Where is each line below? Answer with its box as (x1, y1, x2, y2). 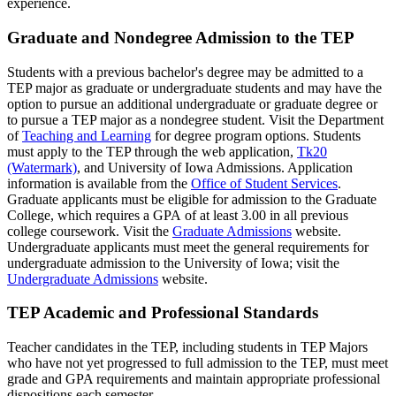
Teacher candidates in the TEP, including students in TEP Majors (7, 339, 368, 355)
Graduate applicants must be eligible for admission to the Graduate (7, 191, 377, 207)
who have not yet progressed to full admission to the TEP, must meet (7, 355, 388, 371)
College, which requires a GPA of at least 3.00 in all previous (7, 207, 348, 223)
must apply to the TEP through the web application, (7, 143, 297, 159)
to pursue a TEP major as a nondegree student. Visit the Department (7, 111, 384, 127)
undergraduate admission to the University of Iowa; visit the (7, 255, 339, 270)
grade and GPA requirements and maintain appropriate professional (7, 371, 380, 387)
